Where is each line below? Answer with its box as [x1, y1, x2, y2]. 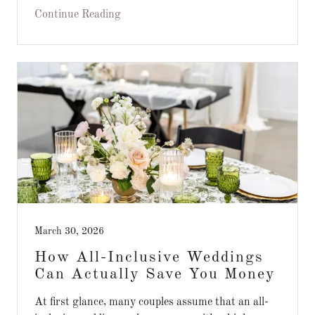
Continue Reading [34, 9, 121, 20]
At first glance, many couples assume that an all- [34, 297, 269, 308]
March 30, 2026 [34, 226, 104, 236]
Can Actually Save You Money [34, 266, 276, 282]
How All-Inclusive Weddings [34, 250, 264, 265]
